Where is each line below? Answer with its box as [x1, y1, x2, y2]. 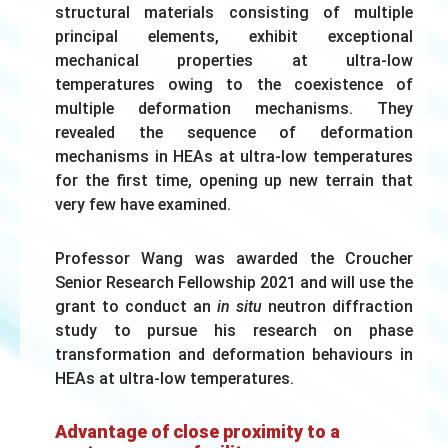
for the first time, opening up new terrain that [55, 171, 413, 191]
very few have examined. [55, 195, 235, 215]
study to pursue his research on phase [55, 321, 413, 341]
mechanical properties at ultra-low [55, 51, 413, 71]
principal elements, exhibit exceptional [55, 27, 413, 47]
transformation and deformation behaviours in [55, 345, 413, 365]
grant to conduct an [55, 297, 217, 317]
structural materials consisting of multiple [55, 3, 413, 23]
